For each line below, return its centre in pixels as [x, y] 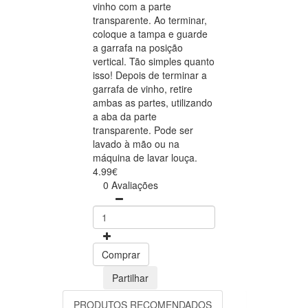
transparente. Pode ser [143, 130]
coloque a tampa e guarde [150, 34]
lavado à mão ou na [136, 144]
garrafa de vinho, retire [143, 89]
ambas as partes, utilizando [153, 103]
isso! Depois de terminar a [150, 75]
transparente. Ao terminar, [150, 20]
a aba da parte [125, 117]
